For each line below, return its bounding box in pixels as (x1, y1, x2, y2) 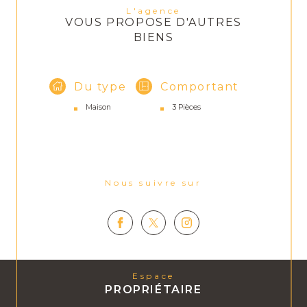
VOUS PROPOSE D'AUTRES (65, 15, 242, 29)
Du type (74, 80, 127, 94)
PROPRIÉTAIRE (105, 283, 202, 297)
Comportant (160, 80, 239, 94)
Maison (85, 102, 111, 112)
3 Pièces (171, 102, 201, 112)
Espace (140, 271, 175, 282)
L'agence (138, 5, 181, 16)
